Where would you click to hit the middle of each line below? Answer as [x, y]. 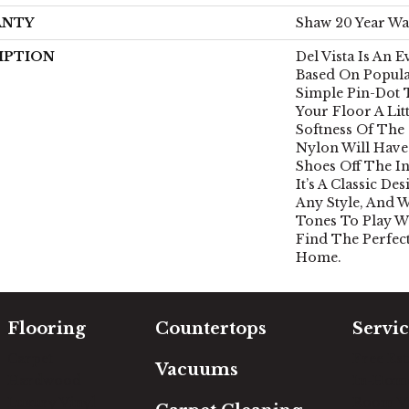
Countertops [211, 329]
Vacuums [197, 370]
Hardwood [44, 381]
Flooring [47, 329]
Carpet [30, 359]
